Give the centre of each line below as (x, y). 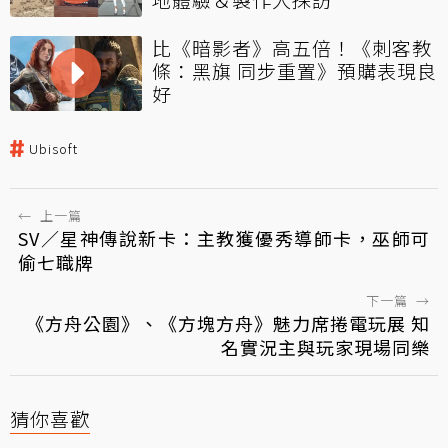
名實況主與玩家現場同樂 (325, 347)
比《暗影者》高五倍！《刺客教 (292, 48)
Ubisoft (53, 149)
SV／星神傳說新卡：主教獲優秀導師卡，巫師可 (224, 238)
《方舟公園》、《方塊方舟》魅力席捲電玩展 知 (228, 323)
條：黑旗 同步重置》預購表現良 (294, 71)
